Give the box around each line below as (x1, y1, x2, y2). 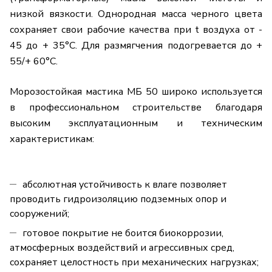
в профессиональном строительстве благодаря (10, 101, 262, 115)
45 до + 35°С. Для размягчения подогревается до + (10, 39, 262, 53)
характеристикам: (10, 132, 94, 146)
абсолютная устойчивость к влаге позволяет (22, 178, 227, 192)
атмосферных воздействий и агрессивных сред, (10, 241, 234, 255)
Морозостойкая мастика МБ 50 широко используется (10, 85, 262, 99)
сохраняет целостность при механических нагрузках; (10, 256, 259, 270)
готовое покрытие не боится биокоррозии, (22, 226, 223, 240)
